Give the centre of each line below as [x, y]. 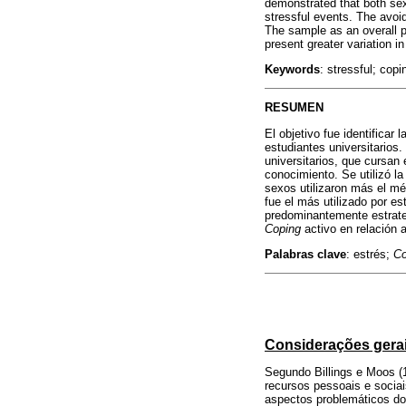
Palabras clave [305, 254]
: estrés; [370, 254]
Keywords [292, 70]
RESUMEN [294, 108]
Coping [283, 228]
